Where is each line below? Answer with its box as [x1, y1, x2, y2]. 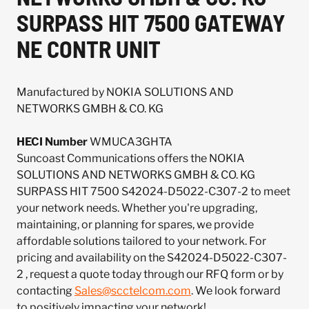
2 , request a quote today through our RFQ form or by [17, 268, 283, 281]
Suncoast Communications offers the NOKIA [17, 152, 245, 165]
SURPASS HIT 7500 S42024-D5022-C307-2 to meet [17, 185, 290, 198]
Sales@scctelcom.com [74, 284, 191, 297]
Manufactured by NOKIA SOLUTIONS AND [17, 86, 234, 99]
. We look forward [191, 284, 281, 297]
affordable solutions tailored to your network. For [17, 235, 266, 248]
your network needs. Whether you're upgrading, [17, 201, 257, 215]
